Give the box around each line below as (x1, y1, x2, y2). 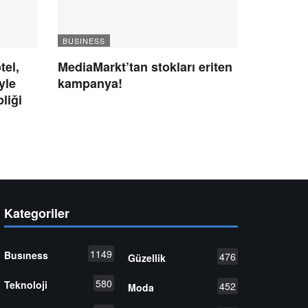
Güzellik (128, 250, 166, 265)
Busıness (4, 248, 48, 263)
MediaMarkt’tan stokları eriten (57, 58, 232, 76)
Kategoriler (4, 204, 69, 223)
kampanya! (57, 74, 126, 93)
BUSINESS (62, 35, 105, 47)
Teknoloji (4, 278, 47, 292)
